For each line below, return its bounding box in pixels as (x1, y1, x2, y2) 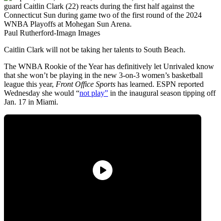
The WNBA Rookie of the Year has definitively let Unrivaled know (4, 62, 214, 71)
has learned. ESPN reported (115, 80, 204, 89)
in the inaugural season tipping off (108, 89, 216, 98)
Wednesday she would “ (4, 89, 79, 98)
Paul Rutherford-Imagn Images (4, 29, 100, 37)
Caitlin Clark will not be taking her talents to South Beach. (4, 45, 185, 54)
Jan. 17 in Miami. (4, 98, 58, 107)
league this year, (4, 80, 56, 89)
